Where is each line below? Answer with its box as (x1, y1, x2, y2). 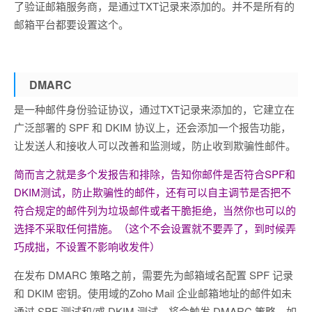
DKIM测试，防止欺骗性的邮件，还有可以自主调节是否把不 (14, 184, 291, 199)
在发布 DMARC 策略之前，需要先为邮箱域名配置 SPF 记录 (14, 267, 293, 282)
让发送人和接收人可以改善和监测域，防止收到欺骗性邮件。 (14, 137, 296, 153)
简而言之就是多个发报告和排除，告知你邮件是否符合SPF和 (14, 166, 295, 181)
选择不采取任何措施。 (14, 220, 118, 235)
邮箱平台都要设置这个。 (14, 16, 129, 31)
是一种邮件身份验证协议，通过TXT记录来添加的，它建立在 (14, 101, 295, 116)
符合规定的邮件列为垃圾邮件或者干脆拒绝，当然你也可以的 (14, 202, 296, 217)
